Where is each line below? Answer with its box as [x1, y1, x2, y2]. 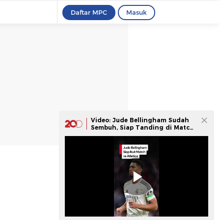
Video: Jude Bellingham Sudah [91, 116, 189, 124]
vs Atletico [91, 131, 124, 138]
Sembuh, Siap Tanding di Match [91, 124, 194, 131]
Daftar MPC [71, 8, 107, 16]
